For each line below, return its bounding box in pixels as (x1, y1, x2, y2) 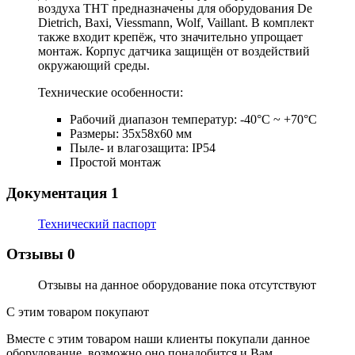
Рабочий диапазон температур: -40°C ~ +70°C (70, 113, 317, 127)
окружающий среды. (38, 59, 150, 73)
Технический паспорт (38, 216, 156, 231)
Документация (6, 184, 111, 201)
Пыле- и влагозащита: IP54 (70, 141, 216, 155)
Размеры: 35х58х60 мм (70, 127, 192, 141)
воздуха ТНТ (38, 2, 109, 16)
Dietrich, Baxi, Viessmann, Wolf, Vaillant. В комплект (38, 16, 314, 30)
